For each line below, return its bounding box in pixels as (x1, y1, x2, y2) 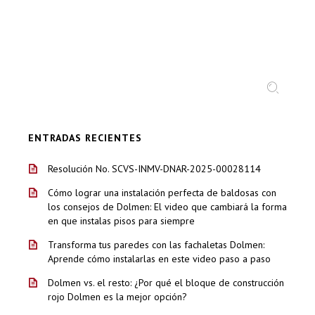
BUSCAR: (27, 70, 60, 80)
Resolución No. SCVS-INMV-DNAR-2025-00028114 (48, 162, 261, 175)
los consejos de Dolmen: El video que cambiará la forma (48, 200, 287, 213)
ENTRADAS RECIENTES (28, 131, 142, 144)
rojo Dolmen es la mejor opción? (48, 290, 187, 303)
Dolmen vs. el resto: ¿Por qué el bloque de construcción (48, 276, 284, 289)
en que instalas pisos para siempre (48, 214, 195, 227)
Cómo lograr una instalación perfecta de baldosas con (48, 186, 276, 199)
